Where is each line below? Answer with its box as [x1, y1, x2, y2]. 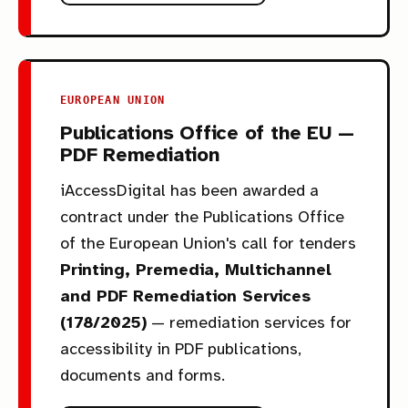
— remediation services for [147, 311, 352, 332]
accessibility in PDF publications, [60, 338, 301, 359]
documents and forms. [60, 364, 225, 385]
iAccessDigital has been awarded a [60, 179, 319, 200]
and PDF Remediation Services [60, 285, 311, 306]
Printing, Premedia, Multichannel [60, 259, 331, 280]
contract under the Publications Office [60, 206, 344, 227]
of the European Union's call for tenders [60, 232, 356, 253]
